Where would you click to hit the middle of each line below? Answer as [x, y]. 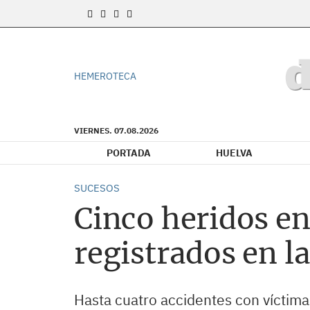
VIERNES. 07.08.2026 [116, 130]
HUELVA [234, 153]
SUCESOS [97, 188]
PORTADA [129, 153]
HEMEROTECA [105, 76]
